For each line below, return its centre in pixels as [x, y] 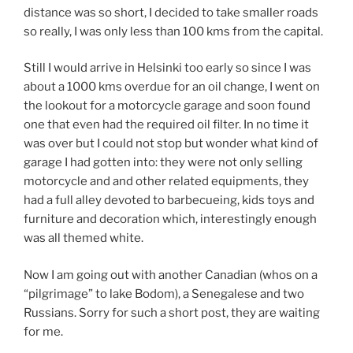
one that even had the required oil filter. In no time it [166, 125]
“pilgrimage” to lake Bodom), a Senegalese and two [164, 294]
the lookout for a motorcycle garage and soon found [167, 106]
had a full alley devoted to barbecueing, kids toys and [169, 201]
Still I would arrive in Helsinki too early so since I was [167, 68]
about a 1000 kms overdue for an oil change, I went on [172, 87]
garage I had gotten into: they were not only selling [163, 163]
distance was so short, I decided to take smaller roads [171, 12]
